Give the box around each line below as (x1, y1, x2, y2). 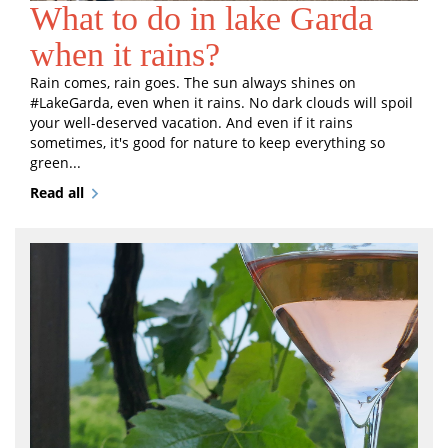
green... (30, 152, 81, 172)
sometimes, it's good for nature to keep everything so (30, 132, 385, 152)
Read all (30, 182, 84, 202)
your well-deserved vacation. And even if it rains (30, 112, 353, 132)
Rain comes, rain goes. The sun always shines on (30, 72, 356, 92)
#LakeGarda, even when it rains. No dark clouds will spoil (30, 92, 413, 112)
